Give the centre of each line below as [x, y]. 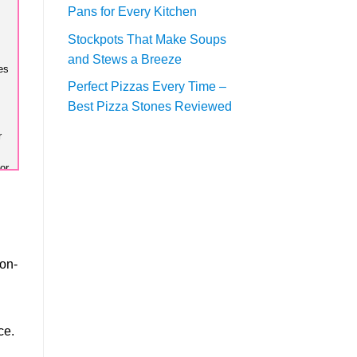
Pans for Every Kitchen [132, 12]
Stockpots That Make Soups [147, 39]
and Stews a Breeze [124, 59]
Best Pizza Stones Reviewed [149, 107]
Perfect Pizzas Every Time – [147, 87]
